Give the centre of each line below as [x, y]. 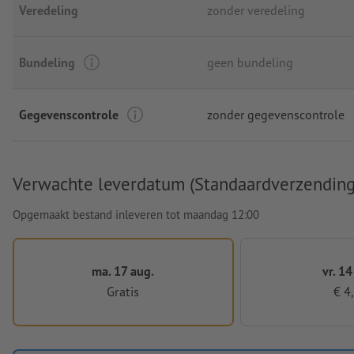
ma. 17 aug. [123, 270]
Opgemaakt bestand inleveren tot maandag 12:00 [136, 214]
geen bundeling [250, 62]
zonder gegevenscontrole [276, 114]
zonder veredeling [256, 10]
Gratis [123, 292]
